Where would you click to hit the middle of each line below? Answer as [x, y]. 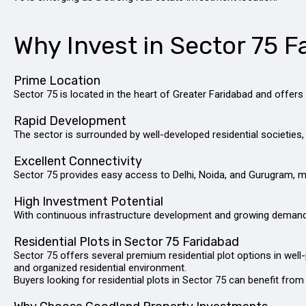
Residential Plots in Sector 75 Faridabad [126, 242]
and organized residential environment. [100, 268]
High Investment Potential [88, 201]
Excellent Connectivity [78, 161]
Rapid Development [70, 121]
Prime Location [57, 81]
